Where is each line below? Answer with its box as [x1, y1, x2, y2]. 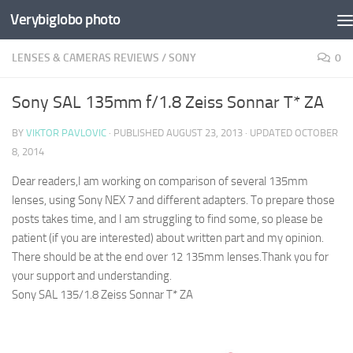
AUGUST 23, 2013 [166, 127, 243, 139]
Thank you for [262, 250, 329, 264]
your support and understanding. [12, 269, 172, 283]
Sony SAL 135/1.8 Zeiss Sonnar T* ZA [12, 288, 193, 302]
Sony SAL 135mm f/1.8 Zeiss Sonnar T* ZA [12, 92, 324, 113]
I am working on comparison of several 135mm [78, 174, 308, 188]
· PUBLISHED [109, 127, 166, 139]
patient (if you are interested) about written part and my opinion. [12, 231, 326, 245]
